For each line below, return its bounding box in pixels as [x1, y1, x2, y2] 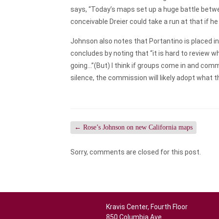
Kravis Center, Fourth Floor [106, 203, 188, 211]
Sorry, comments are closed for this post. [70, 148, 201, 156]
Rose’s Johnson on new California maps [81, 124, 193, 131]
